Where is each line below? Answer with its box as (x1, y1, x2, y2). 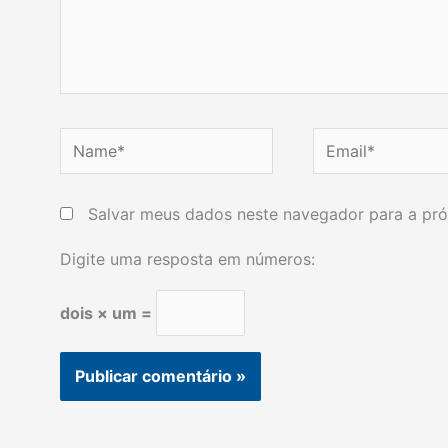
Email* (312, 131, 361, 151)
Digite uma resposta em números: (60, 249, 315, 269)
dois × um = (60, 303, 156, 323)
